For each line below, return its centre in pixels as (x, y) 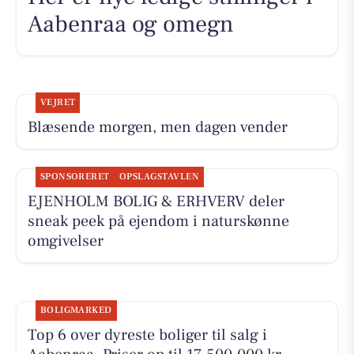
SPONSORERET (75, 177)
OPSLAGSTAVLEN (159, 177)
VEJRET (58, 103)
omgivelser (65, 241)
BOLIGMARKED (76, 310)
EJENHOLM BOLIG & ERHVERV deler (156, 202)
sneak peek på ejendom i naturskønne (158, 222)
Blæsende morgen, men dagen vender (157, 128)
